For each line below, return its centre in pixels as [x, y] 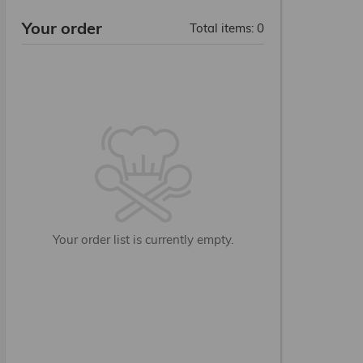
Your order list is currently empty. [143, 239]
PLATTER [37, 172]
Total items [220, 28]
